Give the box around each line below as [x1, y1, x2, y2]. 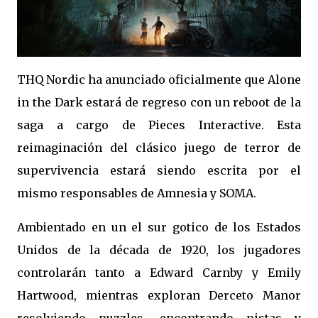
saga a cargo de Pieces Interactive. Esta [17, 118, 301, 132]
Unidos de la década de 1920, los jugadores [17, 243, 301, 257]
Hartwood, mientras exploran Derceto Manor [17, 288, 301, 302]
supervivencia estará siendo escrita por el [17, 163, 301, 177]
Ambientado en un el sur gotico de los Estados [17, 220, 301, 234]
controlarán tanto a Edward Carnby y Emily [17, 265, 301, 280]
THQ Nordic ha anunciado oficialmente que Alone [17, 72, 301, 87]
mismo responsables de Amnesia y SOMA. [17, 186, 259, 200]
